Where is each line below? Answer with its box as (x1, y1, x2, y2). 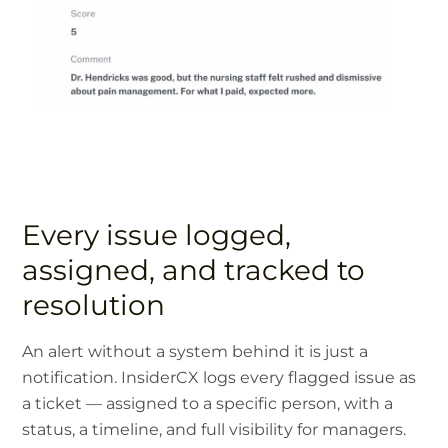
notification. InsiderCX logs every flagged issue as (22, 367, 417, 387)
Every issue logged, (22, 217, 292, 252)
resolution (22, 287, 166, 322)
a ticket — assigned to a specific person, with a (22, 393, 394, 413)
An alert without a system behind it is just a (22, 341, 369, 361)
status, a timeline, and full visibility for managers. (22, 419, 407, 439)
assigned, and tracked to (22, 252, 366, 287)
